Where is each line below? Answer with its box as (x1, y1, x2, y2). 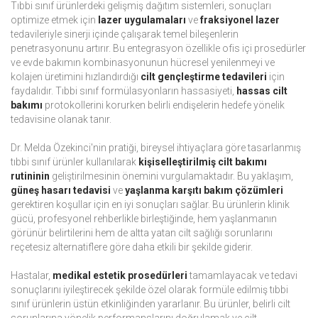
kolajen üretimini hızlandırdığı (11, 71, 141, 83)
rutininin (11, 170, 50, 182)
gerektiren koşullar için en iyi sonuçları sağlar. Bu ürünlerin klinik (11, 199, 290, 211)
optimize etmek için (11, 14, 98, 26)
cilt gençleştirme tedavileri (141, 71, 267, 83)
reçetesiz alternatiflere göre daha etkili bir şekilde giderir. (11, 241, 253, 253)
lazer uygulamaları (98, 14, 186, 26)
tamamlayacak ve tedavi (187, 270, 297, 282)
